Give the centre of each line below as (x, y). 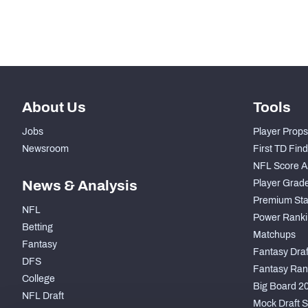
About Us (54, 108)
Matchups (274, 235)
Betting (37, 228)
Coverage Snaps (101, 31)
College (38, 279)
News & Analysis (80, 186)
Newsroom (45, 149)
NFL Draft (43, 296)
